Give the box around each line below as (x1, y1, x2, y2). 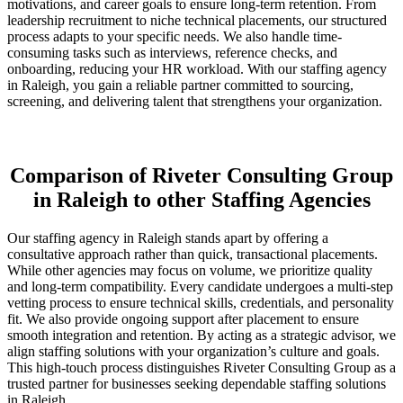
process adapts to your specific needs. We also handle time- (7, 28, 342, 44)
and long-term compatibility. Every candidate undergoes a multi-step (7, 279, 393, 295)
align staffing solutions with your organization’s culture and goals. (7, 344, 380, 360)
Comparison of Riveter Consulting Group (10, 164, 393, 188)
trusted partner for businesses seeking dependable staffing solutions (7, 376, 386, 392)
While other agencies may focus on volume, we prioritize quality (7, 263, 372, 279)
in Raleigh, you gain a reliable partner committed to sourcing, (7, 76, 354, 93)
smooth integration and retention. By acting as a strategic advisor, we (7, 327, 396, 344)
